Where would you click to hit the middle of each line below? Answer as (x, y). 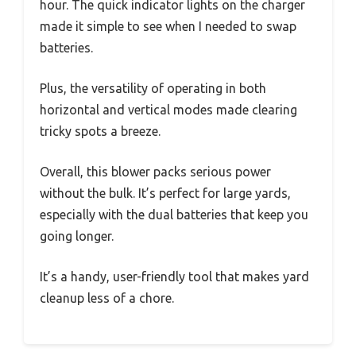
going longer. (77, 236)
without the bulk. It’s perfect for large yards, (165, 193)
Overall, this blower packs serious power (155, 172)
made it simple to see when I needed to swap (168, 27)
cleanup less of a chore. (107, 298)
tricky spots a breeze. (100, 132)
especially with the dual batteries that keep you (174, 215)
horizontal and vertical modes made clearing (168, 110)
